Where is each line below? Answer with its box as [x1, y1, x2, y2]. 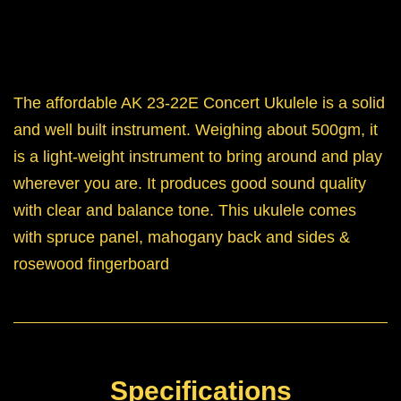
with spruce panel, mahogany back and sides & [13, 228, 350, 247]
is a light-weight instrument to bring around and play [13, 148, 382, 166]
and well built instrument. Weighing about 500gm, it [13, 121, 378, 140]
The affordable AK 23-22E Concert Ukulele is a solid [13, 94, 385, 113]
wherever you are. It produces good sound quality [13, 175, 366, 193]
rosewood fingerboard [13, 255, 169, 274]
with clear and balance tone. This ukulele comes [13, 201, 356, 220]
